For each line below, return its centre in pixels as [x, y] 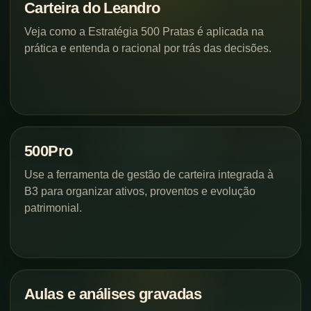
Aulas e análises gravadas [113, 294]
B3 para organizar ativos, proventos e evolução [140, 191]
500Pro [49, 151]
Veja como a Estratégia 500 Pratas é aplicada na [144, 31]
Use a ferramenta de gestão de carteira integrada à [149, 174]
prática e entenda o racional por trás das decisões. [148, 48]
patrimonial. [53, 208]
